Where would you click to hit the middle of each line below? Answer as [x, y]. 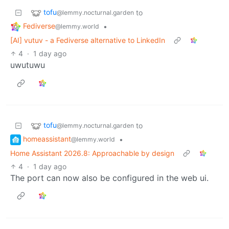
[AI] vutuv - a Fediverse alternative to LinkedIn [88, 40]
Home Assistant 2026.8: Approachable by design [92, 153]
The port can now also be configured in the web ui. [109, 178]
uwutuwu [28, 65]
